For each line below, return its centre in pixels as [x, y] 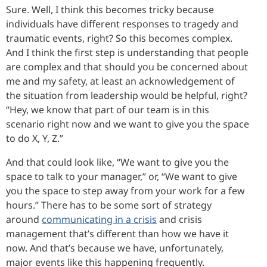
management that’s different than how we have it [117, 233]
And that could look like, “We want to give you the [117, 162]
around [24, 219]
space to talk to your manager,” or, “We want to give [122, 176]
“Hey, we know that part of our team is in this [108, 109]
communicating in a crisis [99, 219]
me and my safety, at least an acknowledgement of [120, 81]
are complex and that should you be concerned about [127, 66]
